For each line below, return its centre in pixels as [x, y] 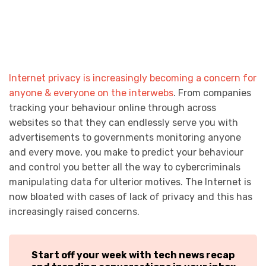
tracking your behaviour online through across [113, 108]
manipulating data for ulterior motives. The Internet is [130, 182]
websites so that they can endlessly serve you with [123, 123]
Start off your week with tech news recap [133, 255]
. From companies [212, 93]
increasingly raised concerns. [74, 212]
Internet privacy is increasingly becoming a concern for [133, 78]
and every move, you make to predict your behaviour [126, 153]
